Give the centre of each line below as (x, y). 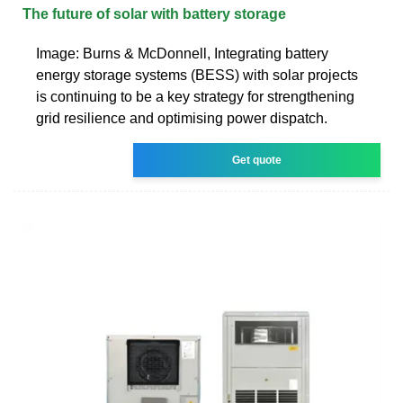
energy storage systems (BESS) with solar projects (197, 75)
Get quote (257, 160)
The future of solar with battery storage (154, 13)
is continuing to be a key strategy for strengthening (195, 96)
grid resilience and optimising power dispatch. (182, 118)
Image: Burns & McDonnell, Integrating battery (182, 53)
